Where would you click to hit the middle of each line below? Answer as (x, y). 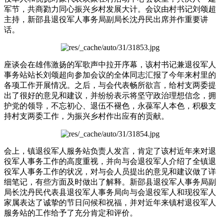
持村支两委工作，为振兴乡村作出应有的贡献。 (86, 116)
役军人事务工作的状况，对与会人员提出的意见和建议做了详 (110, 171)
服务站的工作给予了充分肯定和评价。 (71, 213)
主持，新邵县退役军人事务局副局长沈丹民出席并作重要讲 (106, 19)
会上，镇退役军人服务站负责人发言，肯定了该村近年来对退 (110, 151)
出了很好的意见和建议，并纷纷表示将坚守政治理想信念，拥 (110, 95)
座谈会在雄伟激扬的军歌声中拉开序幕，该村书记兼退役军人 (110, 64)
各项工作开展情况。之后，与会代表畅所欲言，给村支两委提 (110, 85)
